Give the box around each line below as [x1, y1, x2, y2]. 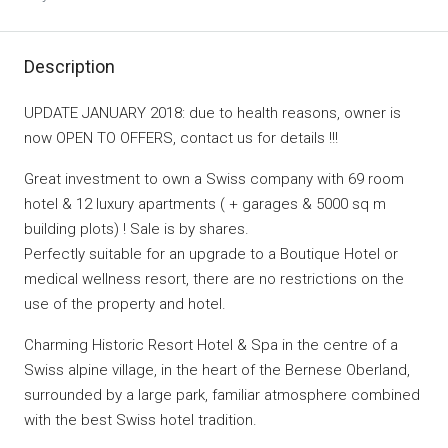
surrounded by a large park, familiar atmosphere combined [24, 386, 420, 405]
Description [24, 56, 115, 78]
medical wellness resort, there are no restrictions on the [24, 270, 404, 289]
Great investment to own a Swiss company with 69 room [24, 170, 404, 189]
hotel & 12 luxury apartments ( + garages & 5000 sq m [24, 195, 386, 214]
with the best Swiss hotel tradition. [24, 411, 257, 430]
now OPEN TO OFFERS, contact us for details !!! [24, 129, 338, 148]
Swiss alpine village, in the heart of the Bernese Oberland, [24, 361, 410, 380]
